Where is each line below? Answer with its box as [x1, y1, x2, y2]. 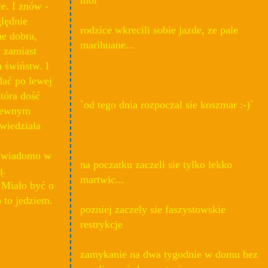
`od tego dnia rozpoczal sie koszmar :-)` [80, 98, 254, 111]
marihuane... [80, 38, 135, 51]
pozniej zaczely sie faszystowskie [80, 203, 226, 215]
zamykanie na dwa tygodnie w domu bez [80, 248, 258, 260]
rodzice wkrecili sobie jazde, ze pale [80, 23, 238, 36]
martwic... [80, 173, 124, 185]
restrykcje [80, 218, 123, 230]
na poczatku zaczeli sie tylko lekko [80, 158, 232, 170]
